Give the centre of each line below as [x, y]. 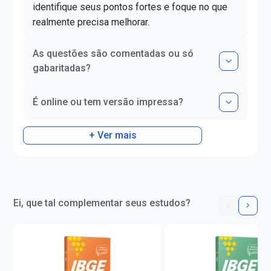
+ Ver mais [113, 135]
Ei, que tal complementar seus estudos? [102, 203]
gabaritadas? [62, 68]
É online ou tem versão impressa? [108, 102]
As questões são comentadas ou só [113, 53]
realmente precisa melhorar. [91, 22]
